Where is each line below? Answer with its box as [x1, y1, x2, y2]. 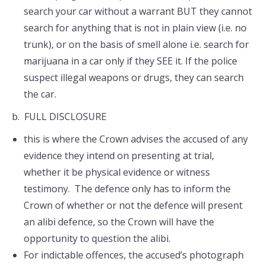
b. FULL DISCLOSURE [12, 110, 106, 123]
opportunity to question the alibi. [24, 232, 170, 245]
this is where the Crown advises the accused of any [24, 132, 248, 146]
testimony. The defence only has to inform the [24, 182, 231, 195]
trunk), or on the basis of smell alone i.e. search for [24, 38, 249, 51]
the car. [24, 88, 56, 101]
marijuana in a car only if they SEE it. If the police [24, 54, 237, 67]
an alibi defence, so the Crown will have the [24, 215, 214, 228]
